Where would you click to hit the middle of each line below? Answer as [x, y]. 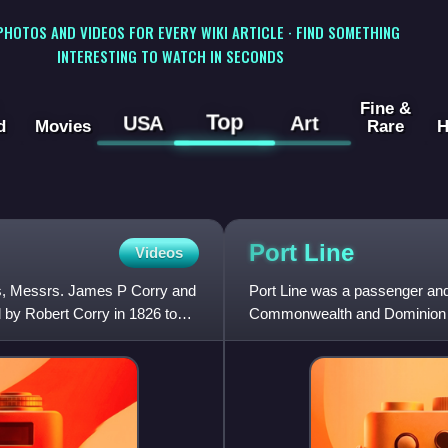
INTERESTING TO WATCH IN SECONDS [170, 55]
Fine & [385, 108]
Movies [62, 126]
